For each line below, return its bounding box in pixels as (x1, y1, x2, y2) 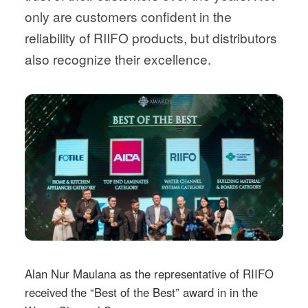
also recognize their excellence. (24, 49, 211, 69)
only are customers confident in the (24, 7, 232, 26)
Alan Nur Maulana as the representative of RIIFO (24, 265, 274, 283)
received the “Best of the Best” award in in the (24, 284, 258, 301)
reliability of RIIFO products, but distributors (24, 28, 277, 47)
